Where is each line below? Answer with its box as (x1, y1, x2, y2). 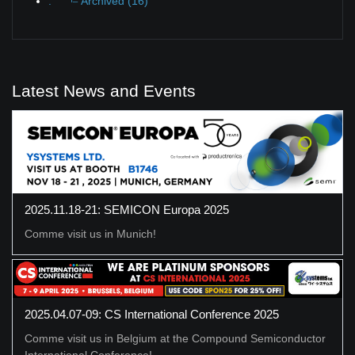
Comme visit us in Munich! (25, 227, 156, 240)
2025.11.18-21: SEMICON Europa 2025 (25, 202, 229, 216)
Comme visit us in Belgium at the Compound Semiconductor (25, 332, 326, 345)
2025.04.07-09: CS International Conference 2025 (25, 307, 279, 322)
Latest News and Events (12, 81, 196, 100)
